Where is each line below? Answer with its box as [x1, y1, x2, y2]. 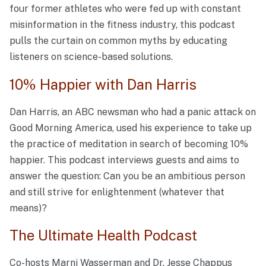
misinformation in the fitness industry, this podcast [9, 19, 235, 31]
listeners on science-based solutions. [9, 51, 173, 63]
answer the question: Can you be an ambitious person [9, 170, 245, 182]
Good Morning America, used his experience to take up [9, 122, 252, 134]
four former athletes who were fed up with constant [9, 3, 241, 15]
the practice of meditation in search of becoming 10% [9, 138, 248, 150]
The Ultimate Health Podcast [9, 226, 197, 243]
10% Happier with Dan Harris [9, 75, 197, 93]
